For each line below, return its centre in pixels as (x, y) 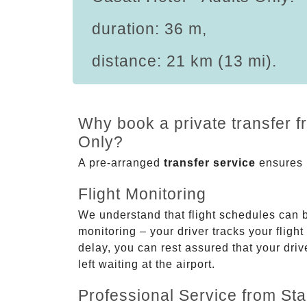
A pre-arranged (121, 162)
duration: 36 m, (149, 28)
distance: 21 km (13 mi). (184, 61)
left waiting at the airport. (147, 264)
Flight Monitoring (142, 194)
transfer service (210, 162)
